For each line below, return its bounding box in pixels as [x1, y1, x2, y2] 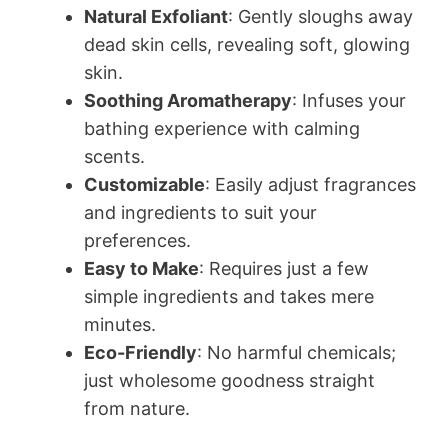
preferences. [84, 230, 191, 252]
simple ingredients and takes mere [84, 286, 374, 308]
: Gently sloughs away [228, 6, 413, 28]
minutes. [84, 314, 156, 336]
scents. [84, 146, 145, 168]
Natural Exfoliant [84, 6, 228, 28]
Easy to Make [84, 258, 199, 280]
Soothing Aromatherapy [84, 90, 292, 112]
